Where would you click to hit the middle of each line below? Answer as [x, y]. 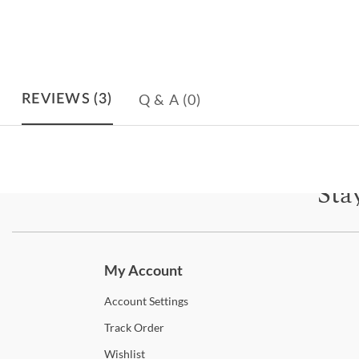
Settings [167, 301]
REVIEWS [56, 100]
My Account [143, 270]
